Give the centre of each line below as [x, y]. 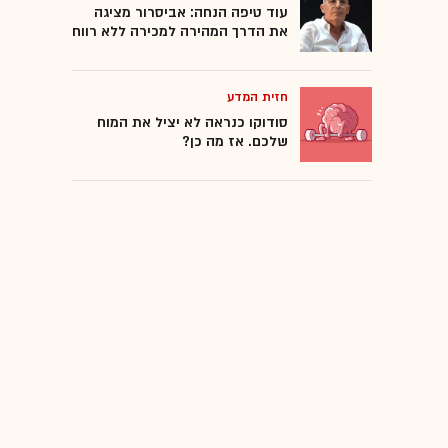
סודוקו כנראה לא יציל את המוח [192, 122]
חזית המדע [257, 96]
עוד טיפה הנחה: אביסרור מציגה [191, 12]
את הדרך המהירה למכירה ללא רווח [180, 31]
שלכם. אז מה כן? [235, 141]
